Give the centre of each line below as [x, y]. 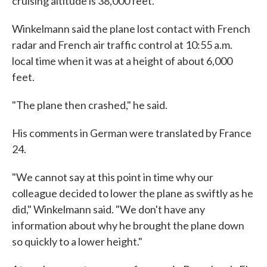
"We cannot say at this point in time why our [113, 177]
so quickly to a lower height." [77, 241]
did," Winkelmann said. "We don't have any [108, 209]
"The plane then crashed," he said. [90, 105]
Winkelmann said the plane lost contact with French [131, 29]
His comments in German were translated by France [132, 133]
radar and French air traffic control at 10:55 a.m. [122, 45]
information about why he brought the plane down [128, 225]
